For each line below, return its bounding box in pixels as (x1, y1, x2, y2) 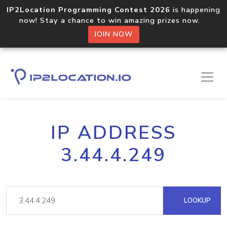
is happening (170, 5, 220, 15)
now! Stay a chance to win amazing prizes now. (19, 15, 208, 25)
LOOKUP (182, 196, 211, 205)
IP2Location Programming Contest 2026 (7, 5, 170, 15)
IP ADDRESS (51, 120, 176, 145)
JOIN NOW (94, 29, 133, 39)
